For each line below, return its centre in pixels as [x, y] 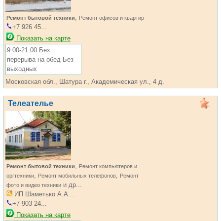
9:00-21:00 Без [28, 50]
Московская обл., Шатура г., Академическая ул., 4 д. [85, 82]
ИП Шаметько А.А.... [44, 194]
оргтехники [20, 176]
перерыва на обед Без [40, 59]
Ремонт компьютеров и [108, 166]
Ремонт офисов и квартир [111, 18]
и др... [72, 185]
